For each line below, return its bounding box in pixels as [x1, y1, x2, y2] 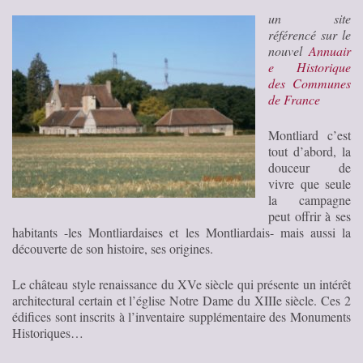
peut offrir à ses [268, 207, 351, 224]
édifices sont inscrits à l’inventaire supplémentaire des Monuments [12, 307, 351, 325]
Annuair [309, 41, 351, 59]
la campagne [268, 190, 351, 208]
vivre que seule [268, 174, 351, 192]
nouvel [268, 41, 309, 59]
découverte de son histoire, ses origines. [12, 239, 213, 257]
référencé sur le [268, 25, 351, 43]
